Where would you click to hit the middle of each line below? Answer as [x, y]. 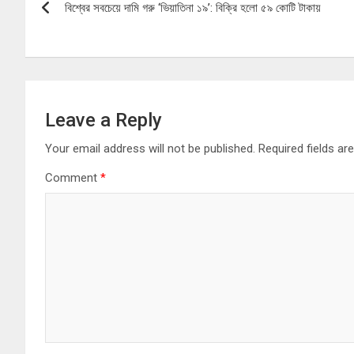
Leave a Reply [104, 121]
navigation [83, 24]
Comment [73, 178]
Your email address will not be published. [150, 149]
